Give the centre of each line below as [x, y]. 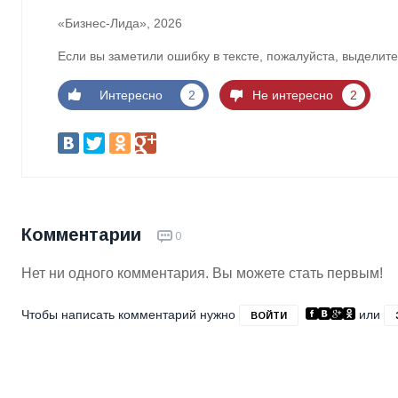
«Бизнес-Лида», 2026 [120, 24]
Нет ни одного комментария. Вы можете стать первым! [202, 274]
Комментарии [84, 235]
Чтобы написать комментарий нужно [130, 315]
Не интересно [292, 96]
